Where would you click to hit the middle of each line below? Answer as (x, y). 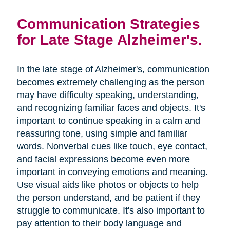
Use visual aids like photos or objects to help (108, 185)
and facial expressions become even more (103, 159)
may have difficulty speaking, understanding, (108, 95)
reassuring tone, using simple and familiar (102, 134)
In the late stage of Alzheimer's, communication (113, 70)
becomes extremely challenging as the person (111, 82)
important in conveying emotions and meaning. (112, 172)
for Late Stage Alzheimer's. (109, 40)
